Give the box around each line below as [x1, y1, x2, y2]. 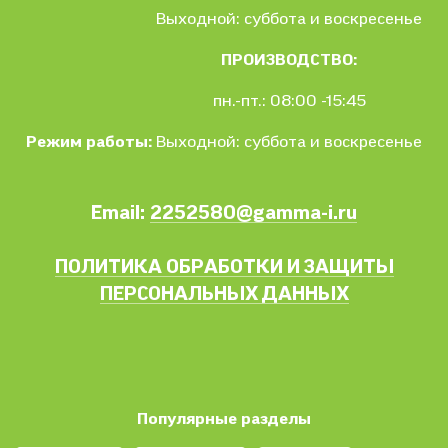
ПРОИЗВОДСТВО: [221, 51, 357, 68]
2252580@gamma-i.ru [150, 202, 357, 222]
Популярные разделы [137, 410, 311, 427]
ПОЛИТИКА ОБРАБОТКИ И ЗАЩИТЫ [54, 256, 394, 276]
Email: [91, 202, 145, 222]
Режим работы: [26, 133, 152, 150]
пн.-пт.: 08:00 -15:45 [212, 92, 366, 109]
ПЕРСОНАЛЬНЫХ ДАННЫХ [99, 283, 349, 303]
